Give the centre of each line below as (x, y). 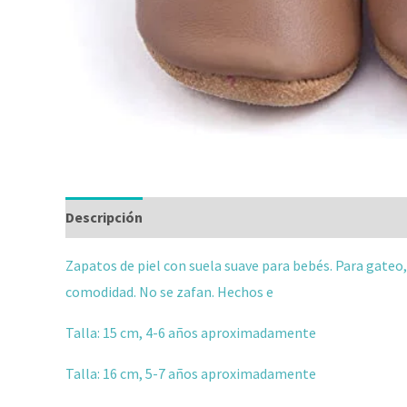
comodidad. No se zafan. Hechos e (169, 291)
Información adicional (233, 217)
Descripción (104, 217)
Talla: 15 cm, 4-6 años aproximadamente (191, 332)
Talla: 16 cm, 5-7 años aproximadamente (191, 373)
